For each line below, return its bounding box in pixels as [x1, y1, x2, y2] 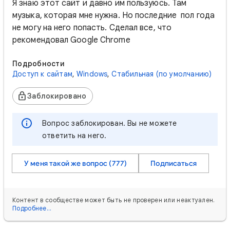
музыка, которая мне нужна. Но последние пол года [12, 10, 215, 21]
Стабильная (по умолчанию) [111, 69, 212, 79]
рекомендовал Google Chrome [12, 35, 130, 45]
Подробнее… [12, 204, 51, 212]
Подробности [12, 59, 65, 68]
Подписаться [150, 159, 197, 168]
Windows [76, 69, 108, 79]
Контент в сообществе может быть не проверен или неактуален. [12, 196, 215, 204]
